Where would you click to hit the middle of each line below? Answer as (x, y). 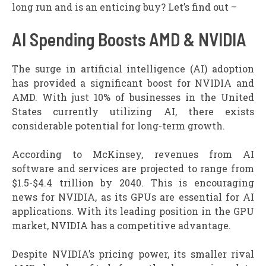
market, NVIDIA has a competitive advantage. (123, 226)
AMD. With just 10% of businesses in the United (133, 97)
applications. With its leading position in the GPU (133, 211)
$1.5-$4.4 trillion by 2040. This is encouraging (133, 183)
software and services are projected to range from (133, 169)
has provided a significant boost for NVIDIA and (133, 83)
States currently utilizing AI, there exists (133, 112)
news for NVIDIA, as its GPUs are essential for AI (133, 197)
